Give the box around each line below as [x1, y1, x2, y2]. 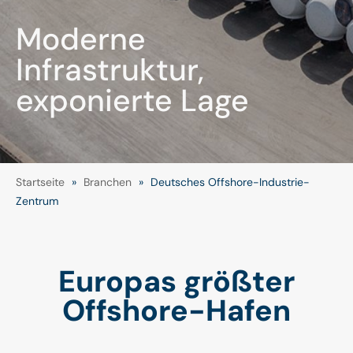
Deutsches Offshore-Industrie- [150, 174, 310, 189]
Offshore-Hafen [62, 291, 291, 330]
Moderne [16, 18, 146, 59]
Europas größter [58, 262, 295, 301]
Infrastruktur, [16, 49, 204, 90]
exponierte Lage [16, 80, 249, 121]
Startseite [16, 174, 65, 189]
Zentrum [16, 193, 65, 208]
